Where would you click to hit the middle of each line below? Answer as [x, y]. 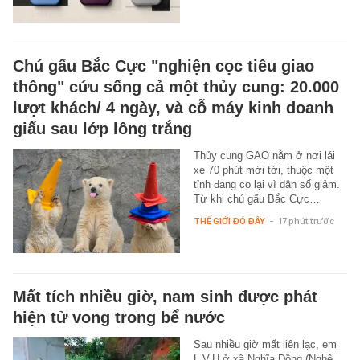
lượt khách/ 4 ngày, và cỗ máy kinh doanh [173, 108]
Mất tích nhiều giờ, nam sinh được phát [165, 297]
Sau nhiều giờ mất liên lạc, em [265, 345]
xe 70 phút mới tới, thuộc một [263, 170]
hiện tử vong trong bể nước [119, 318]
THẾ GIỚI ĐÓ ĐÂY [229, 221]
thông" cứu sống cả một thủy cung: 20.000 [176, 87]
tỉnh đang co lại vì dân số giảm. [266, 185]
